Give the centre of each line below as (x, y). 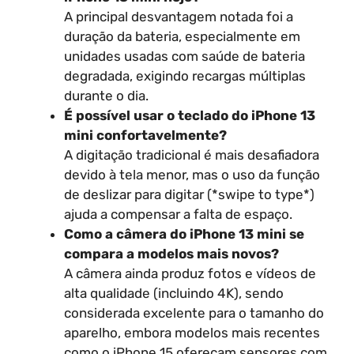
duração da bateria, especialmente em (182, 36)
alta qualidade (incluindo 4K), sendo (174, 293)
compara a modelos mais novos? (171, 254)
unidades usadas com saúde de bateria (185, 56)
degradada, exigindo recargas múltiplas (185, 76)
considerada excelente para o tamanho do (194, 313)
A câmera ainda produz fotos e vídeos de (190, 273)
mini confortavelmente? (145, 135)
